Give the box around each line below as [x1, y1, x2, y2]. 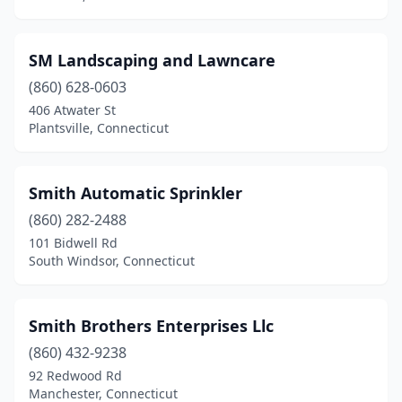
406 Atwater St [29, 101, 116, 118]
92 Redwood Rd [29, 367, 122, 384]
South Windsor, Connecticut [29, 252, 195, 269]
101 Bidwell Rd [29, 234, 118, 251]
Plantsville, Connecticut [29, 119, 169, 136]
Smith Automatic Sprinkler [29, 182, 242, 204]
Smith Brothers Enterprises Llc [29, 315, 274, 336]
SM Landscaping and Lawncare [29, 49, 275, 71]
